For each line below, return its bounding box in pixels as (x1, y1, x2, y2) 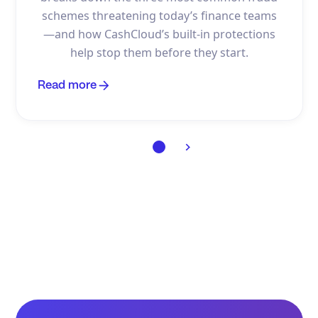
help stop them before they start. (70, 44, 248, 60)
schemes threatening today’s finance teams (41, 7, 277, 23)
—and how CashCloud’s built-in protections (43, 26, 275, 42)
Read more (37, 79, 97, 91)
